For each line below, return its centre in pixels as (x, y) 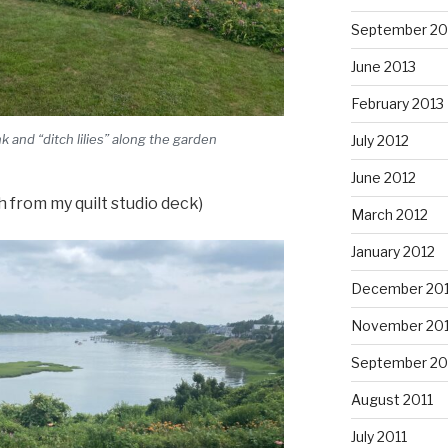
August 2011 (391, 399)
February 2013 (397, 103)
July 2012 (379, 140)
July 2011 (378, 436)
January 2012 (392, 251)
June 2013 (383, 66)
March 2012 (389, 214)
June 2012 (383, 177)
